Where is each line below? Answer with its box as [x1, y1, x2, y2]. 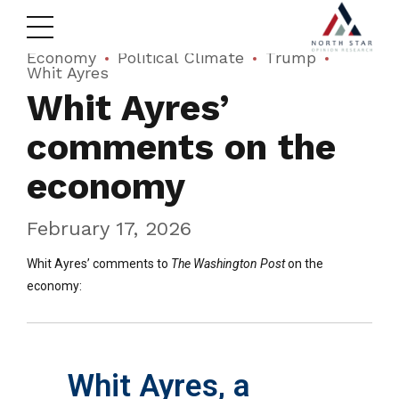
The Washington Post [171, 256, 285, 271]
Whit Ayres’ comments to [27, 256, 171, 271]
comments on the [27, 125, 336, 168]
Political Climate [118, 48, 244, 67]
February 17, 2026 [27, 216, 191, 240]
